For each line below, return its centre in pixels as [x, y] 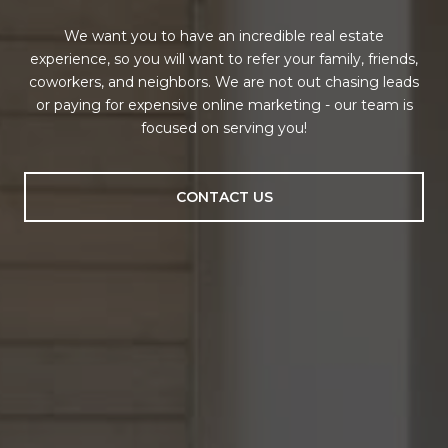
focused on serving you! [224, 127]
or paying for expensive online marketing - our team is [224, 104]
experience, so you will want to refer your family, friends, [224, 58]
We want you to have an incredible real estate [224, 35]
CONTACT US [224, 196]
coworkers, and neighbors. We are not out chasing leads [224, 81]
